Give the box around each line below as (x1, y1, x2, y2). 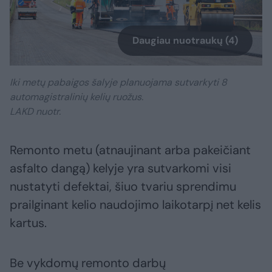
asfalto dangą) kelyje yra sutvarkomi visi (10, 160, 231, 177)
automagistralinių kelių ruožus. (10, 90, 143, 104)
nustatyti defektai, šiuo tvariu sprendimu (10, 178, 236, 195)
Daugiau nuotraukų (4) (132, 34, 238, 47)
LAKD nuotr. (10, 105, 61, 118)
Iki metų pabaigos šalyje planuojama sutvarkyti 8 (10, 76, 227, 89)
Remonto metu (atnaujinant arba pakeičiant (10, 142, 251, 158)
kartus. (10, 215, 47, 231)
